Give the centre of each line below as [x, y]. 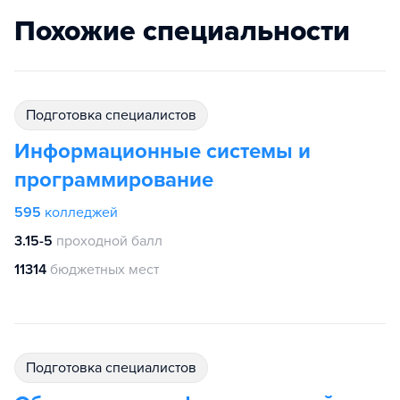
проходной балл [109, 241]
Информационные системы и [162, 151]
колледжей [81, 212]
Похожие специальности [182, 31]
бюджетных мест [104, 270]
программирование [114, 180]
